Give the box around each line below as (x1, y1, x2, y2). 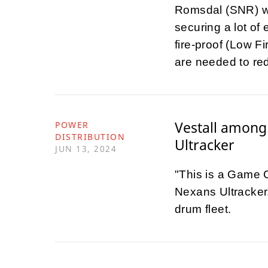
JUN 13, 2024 (55, 143, 117, 155)
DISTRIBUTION (55, 131, 125, 143)
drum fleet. (175, 203, 232, 216)
